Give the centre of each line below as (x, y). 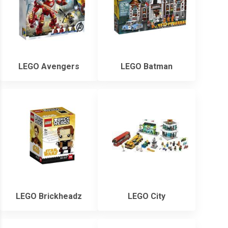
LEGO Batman (147, 67)
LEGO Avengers (49, 67)
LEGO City (147, 196)
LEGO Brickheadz (49, 196)
